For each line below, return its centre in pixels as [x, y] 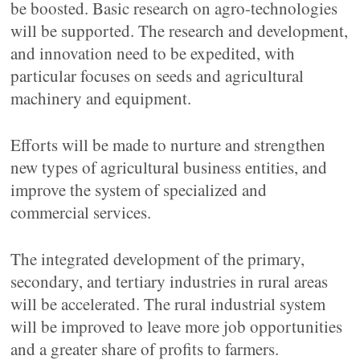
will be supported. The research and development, [180, 31]
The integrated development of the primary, [158, 259]
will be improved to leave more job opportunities [177, 326]
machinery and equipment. [101, 98]
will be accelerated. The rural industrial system [168, 304]
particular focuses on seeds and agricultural [157, 76]
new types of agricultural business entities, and [169, 167]
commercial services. [81, 212]
